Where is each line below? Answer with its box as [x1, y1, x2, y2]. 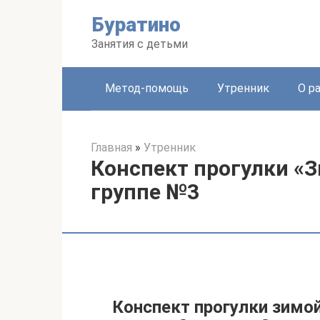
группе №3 [91, 179, 199, 204]
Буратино [91, 13, 181, 36]
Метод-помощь [105, 81, 189, 95]
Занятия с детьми [91, 37, 188, 51]
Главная [91, 141, 132, 154]
